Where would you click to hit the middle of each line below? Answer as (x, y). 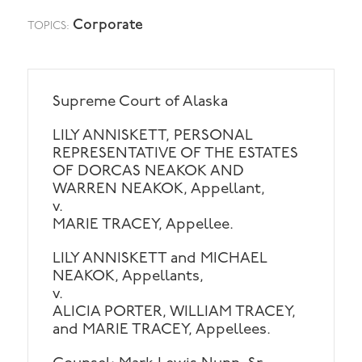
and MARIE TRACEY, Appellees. (162, 330)
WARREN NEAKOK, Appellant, (159, 190)
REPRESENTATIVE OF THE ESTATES (176, 154)
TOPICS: (51, 27)
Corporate (108, 25)
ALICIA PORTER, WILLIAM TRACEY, (175, 313)
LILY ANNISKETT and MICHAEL (160, 259)
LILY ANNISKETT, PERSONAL (153, 137)
